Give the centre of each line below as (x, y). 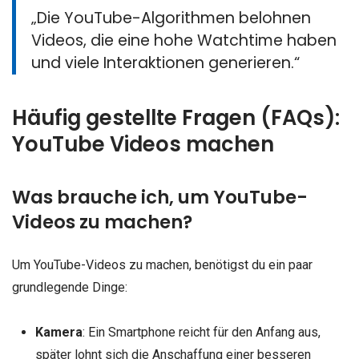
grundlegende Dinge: (70, 288)
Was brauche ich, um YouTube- (160, 198)
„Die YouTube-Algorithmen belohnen (171, 18)
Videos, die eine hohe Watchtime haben (184, 40)
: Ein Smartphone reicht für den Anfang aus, (201, 332)
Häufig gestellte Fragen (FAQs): (176, 118)
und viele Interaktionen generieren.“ (166, 63)
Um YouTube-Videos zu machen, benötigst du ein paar (162, 265)
